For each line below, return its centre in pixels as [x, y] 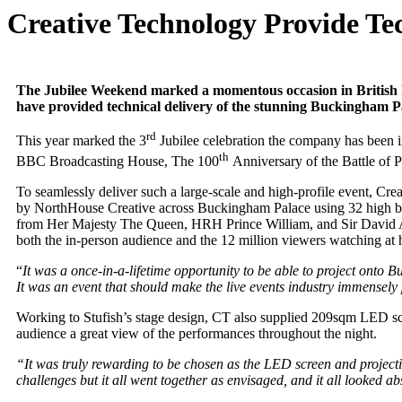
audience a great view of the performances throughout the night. [197, 334]
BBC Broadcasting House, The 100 [118, 162]
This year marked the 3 [81, 141]
